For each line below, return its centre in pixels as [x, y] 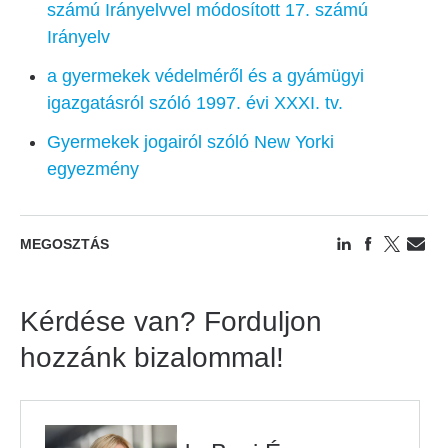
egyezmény [93, 169]
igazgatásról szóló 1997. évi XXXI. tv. [195, 103]
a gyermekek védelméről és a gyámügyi [205, 76]
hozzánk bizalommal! [152, 357]
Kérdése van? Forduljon [171, 321]
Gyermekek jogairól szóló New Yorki [190, 142]
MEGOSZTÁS [64, 244]
